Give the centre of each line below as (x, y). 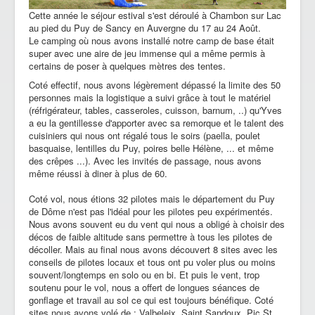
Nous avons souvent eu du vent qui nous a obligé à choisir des (157, 224)
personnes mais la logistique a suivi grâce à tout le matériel (150, 98)
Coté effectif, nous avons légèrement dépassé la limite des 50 (155, 85)
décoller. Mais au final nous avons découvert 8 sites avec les (153, 250)
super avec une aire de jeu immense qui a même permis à (147, 53)
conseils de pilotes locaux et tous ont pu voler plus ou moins (152, 262)
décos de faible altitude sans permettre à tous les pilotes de (150, 237)
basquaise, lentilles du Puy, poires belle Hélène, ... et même (151, 148)
